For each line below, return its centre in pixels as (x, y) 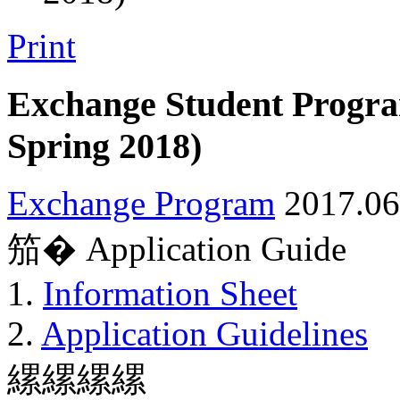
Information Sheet (170, 294)
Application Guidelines (204, 334)
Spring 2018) (104, 146)
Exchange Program (141, 204)
